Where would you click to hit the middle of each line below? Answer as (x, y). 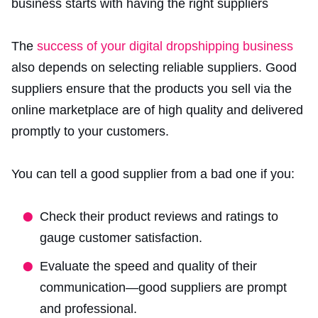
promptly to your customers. (90, 131)
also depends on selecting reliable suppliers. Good (154, 67)
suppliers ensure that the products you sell (131, 88)
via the (271, 88)
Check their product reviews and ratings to (159, 216)
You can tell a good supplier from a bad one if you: (153, 174)
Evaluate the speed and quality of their (148, 266)
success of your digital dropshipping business (165, 46)
